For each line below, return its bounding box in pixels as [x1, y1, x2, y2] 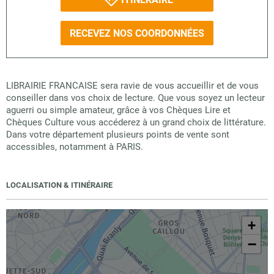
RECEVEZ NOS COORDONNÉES [70, 27, 204, 39]
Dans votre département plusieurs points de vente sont [6, 129, 229, 140]
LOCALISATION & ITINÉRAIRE [6, 180, 113, 190]
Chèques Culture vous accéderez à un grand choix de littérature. [6, 117, 266, 128]
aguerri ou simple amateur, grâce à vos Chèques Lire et [6, 105, 231, 116]
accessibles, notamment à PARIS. [6, 141, 143, 152]
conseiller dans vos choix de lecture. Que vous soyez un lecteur [6, 92, 265, 103]
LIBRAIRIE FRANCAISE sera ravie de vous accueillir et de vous [6, 80, 259, 91]
